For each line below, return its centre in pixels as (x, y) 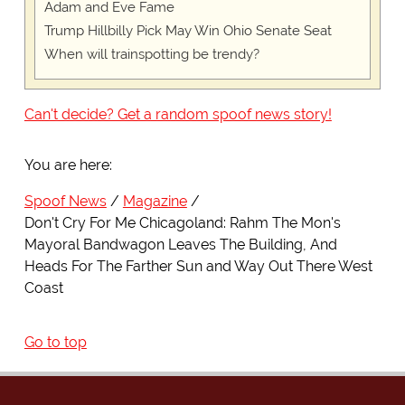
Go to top (55, 343)
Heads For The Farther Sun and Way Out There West (198, 267)
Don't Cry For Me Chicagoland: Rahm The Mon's (182, 223)
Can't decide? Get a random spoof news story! (178, 115)
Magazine (155, 202)
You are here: (68, 165)
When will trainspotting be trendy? (151, 55)
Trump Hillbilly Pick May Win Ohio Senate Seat (188, 31)
